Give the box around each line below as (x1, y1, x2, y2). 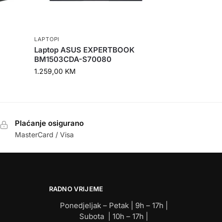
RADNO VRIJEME (49, 185, 104, 193)
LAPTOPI (34, 36, 59, 43)
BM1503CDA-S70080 (34, 55, 112, 64)
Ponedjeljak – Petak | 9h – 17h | (59, 200, 168, 210)
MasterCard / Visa (14, 130, 74, 139)
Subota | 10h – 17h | (79, 211, 149, 221)
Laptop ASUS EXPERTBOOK (34, 45, 135, 55)
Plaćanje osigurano (14, 118, 84, 128)
